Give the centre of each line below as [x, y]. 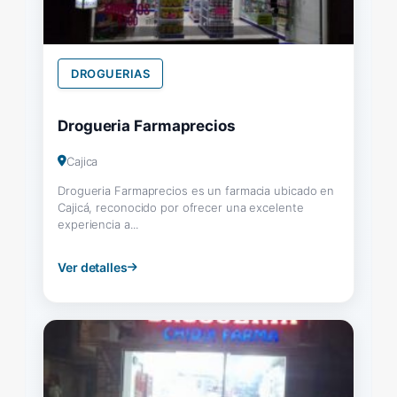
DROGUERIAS [110, 73]
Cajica [82, 161]
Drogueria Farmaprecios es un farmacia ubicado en [196, 190]
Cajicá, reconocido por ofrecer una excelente [181, 207]
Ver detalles [93, 267]
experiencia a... [98, 224]
